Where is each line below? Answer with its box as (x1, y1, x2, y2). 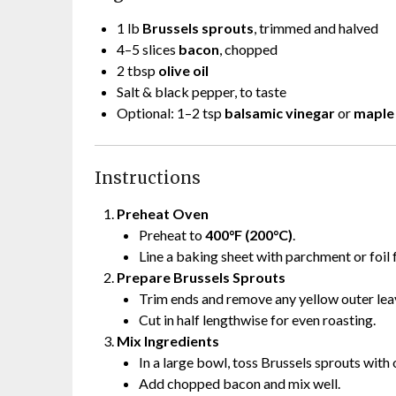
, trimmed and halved (254, 19, 378, 36)
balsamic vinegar (225, 103, 335, 121)
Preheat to (139, 225, 205, 243)
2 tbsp (117, 61, 158, 79)
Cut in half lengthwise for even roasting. (139, 310, 376, 328)
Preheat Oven (117, 204, 209, 222)
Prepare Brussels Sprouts (117, 268, 286, 286)
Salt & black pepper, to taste (117, 82, 286, 100)
